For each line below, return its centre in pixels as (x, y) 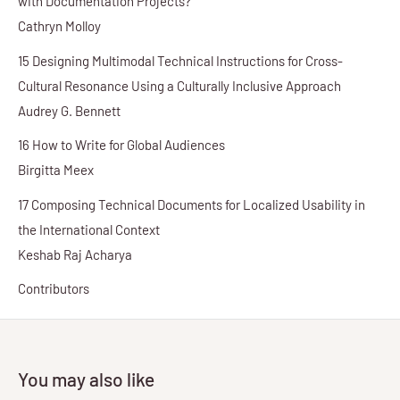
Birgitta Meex (56, 170)
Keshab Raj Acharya (75, 254)
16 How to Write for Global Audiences (121, 145)
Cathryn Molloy (59, 26)
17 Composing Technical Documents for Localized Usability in (192, 204)
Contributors (54, 289)
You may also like (86, 379)
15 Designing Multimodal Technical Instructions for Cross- (180, 60)
